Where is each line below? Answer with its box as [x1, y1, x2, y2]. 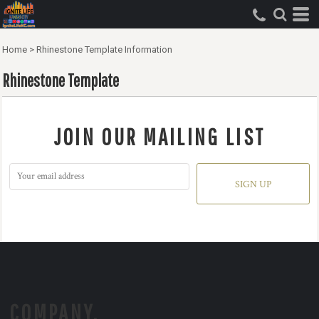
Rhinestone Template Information [36, 44, 172, 55]
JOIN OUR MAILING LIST [53, 123, 266, 150]
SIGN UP [235, 178, 272, 192]
